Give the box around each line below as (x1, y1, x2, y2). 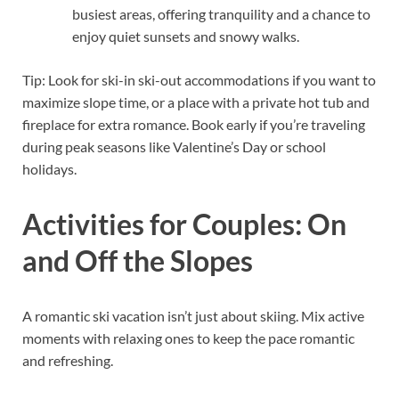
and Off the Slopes (22, 243, 253, 279)
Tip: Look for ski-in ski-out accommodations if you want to (22, 71, 376, 89)
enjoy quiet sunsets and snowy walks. (72, 28, 299, 45)
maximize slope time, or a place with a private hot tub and (22, 94, 370, 111)
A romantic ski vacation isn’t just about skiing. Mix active (22, 306, 364, 324)
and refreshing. (22, 351, 113, 369)
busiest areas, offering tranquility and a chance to (72, 5, 370, 23)
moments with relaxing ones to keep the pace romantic (22, 329, 354, 346)
